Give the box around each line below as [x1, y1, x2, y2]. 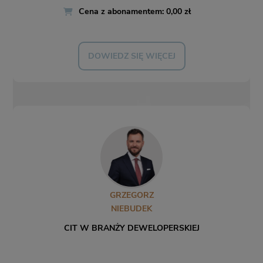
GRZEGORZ [109, 190, 154, 201]
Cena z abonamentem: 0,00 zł [79, 6, 191, 18]
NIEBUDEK [111, 203, 152, 215]
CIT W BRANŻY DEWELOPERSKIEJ [63, 222, 200, 234]
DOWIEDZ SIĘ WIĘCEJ [87, 50, 176, 62]
